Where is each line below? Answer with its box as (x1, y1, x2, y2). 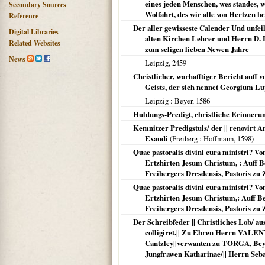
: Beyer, (169, 95, 196, 106)
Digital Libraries (9, 27, 59, 37)
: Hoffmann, (198, 133, 237, 144)
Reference (9, 11, 38, 21)
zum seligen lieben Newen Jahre (145, 44, 249, 54)
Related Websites (9, 38, 60, 48)
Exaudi (145, 133, 168, 144)
